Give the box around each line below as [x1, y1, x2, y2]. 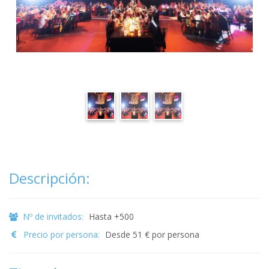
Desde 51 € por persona [105, 229, 199, 240]
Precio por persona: [16, 229, 102, 240]
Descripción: [9, 168, 90, 188]
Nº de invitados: [18, 211, 86, 222]
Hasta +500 [89, 211, 134, 222]
